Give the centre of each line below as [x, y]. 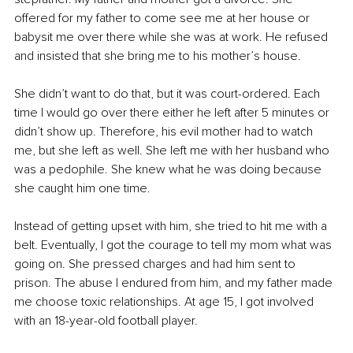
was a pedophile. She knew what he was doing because [169, 170]
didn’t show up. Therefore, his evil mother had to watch [165, 132]
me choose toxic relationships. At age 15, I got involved [165, 302]
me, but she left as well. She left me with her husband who [173, 151]
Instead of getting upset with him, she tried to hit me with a [172, 227]
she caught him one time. [82, 189]
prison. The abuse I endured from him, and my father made [175, 283]
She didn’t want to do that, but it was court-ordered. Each [169, 94]
